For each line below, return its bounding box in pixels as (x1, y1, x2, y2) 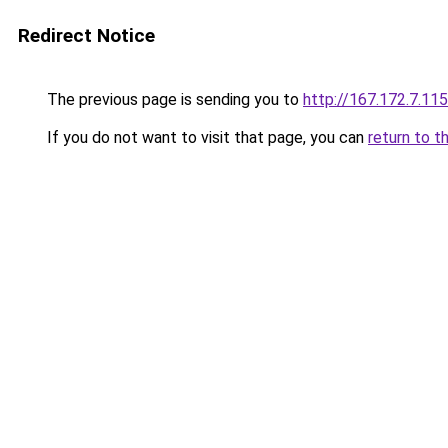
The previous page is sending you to (43, 90, 303, 109)
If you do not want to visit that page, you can (43, 128, 368, 147)
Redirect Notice (18, 24, 155, 47)
